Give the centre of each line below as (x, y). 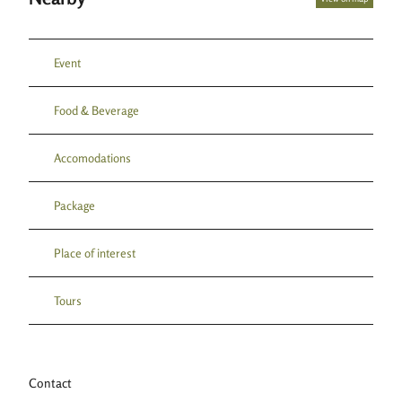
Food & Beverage (96, 110)
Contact (50, 382)
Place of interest (95, 253)
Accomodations (92, 157)
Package (74, 205)
